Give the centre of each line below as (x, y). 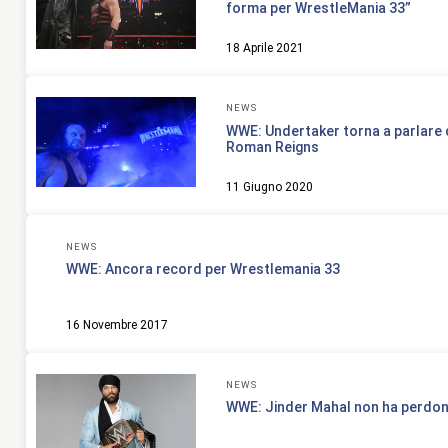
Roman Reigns (272, 146)
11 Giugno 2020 (269, 186)
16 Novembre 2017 (117, 324)
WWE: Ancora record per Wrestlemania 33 (203, 268)
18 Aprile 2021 (265, 48)
